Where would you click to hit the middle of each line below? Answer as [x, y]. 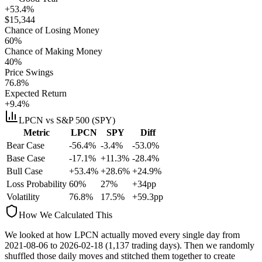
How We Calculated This [65, 215]
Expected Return [36, 93]
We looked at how [39, 235]
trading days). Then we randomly [192, 245]
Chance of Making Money [54, 51]
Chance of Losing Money [52, 30]
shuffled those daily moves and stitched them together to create [120, 256]
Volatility [23, 196]
